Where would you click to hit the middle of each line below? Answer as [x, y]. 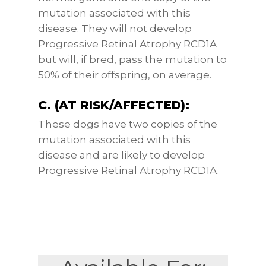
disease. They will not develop [115, 28]
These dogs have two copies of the [128, 124]
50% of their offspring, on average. [125, 75]
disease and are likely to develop [122, 155]
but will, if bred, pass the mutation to [133, 59]
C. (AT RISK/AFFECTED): [114, 105]
